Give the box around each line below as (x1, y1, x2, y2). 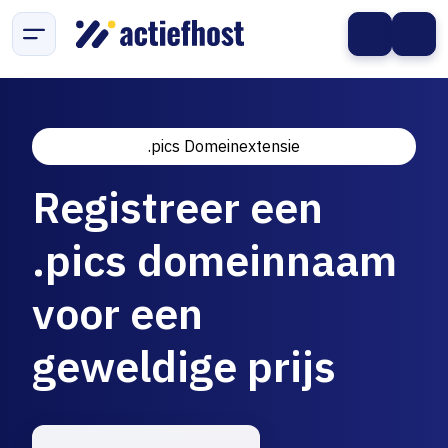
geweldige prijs (32, 338, 336, 394)
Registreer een (32, 179, 323, 235)
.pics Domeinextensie (148, 136, 300, 156)
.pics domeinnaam (32, 232, 397, 288)
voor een (32, 285, 203, 341)
